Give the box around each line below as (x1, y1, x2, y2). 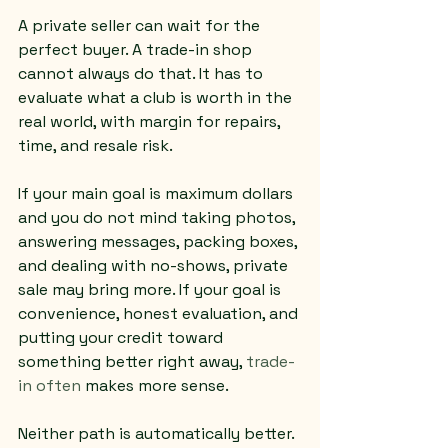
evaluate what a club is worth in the (18, 87, 296, 108)
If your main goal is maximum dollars (18, 183, 297, 204)
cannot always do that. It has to (18, 63, 267, 84)
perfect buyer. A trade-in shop (18, 39, 256, 60)
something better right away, (18, 351, 246, 372)
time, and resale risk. (18, 135, 173, 156)
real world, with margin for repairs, (18, 111, 284, 132)
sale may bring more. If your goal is (18, 279, 285, 300)
